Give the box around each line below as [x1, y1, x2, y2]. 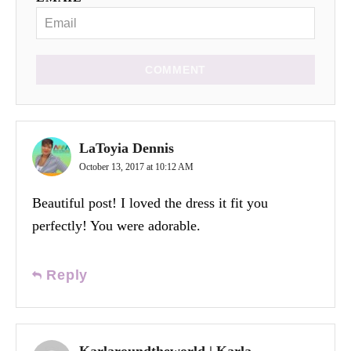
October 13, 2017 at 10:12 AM [79, 161, 194, 172]
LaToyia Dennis [79, 139, 174, 156]
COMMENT [144, 63, 207, 76]
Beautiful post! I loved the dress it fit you [32, 194, 268, 211]
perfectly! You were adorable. [32, 217, 201, 233]
